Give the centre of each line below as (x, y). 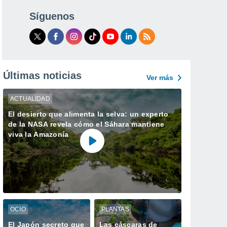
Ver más (160, 78)
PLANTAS (115, 209)
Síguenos (52, 16)
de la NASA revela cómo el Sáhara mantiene (86, 124)
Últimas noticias (42, 75)
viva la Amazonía (39, 134)
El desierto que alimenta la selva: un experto (88, 114)
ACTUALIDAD (30, 99)
